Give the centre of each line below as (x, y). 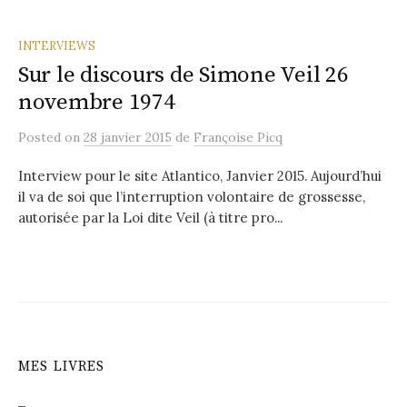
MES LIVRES (62, 366)
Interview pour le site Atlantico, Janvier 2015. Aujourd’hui (200, 175)
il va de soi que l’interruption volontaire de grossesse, (192, 196)
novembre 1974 (97, 102)
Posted (41, 137)
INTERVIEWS (57, 45)
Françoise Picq (238, 137)
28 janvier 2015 (128, 137)
